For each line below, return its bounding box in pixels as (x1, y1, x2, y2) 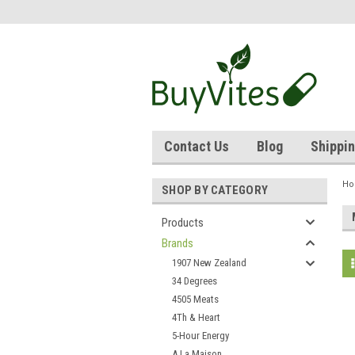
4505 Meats (172, 293, 219, 305)
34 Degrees (172, 275, 217, 287)
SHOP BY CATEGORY (162, 183, 268, 197)
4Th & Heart (172, 311, 220, 323)
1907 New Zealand (172, 257, 246, 269)
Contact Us (164, 138, 229, 155)
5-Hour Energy (172, 330, 229, 342)
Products (162, 216, 204, 230)
